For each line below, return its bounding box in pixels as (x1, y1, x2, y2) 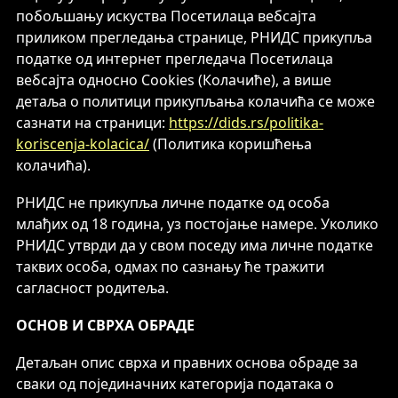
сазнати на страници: (16, 113, 169, 132)
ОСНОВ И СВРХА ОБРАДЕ (16, 315, 195, 335)
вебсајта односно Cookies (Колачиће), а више (16, 70, 331, 90)
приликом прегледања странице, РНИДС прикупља (16, 28, 372, 47)
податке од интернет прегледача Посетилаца (16, 49, 333, 68)
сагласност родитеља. (16, 278, 169, 298)
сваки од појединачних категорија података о (16, 374, 334, 394)
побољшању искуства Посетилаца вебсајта (16, 6, 316, 26)
